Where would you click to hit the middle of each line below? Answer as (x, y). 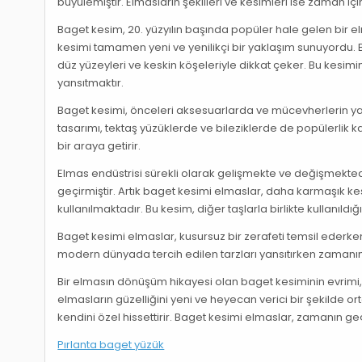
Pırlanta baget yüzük (111, 345)
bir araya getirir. (99, 146)
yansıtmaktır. (91, 83)
